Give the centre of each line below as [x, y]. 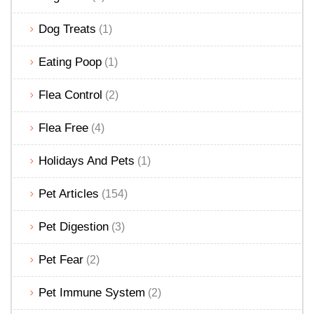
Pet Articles [69, 194]
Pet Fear [61, 260]
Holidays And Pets [87, 161]
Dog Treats [67, 29]
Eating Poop [70, 62]
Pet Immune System [92, 293]
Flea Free [63, 128]
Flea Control [70, 95]
